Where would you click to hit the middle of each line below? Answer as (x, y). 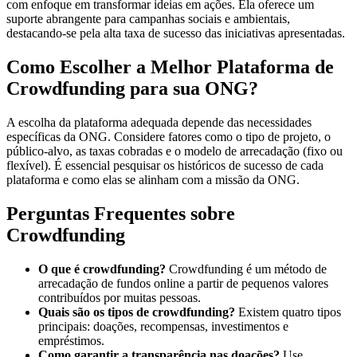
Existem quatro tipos (288, 312)
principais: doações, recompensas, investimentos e (163, 326)
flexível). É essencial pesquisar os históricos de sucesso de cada (165, 165)
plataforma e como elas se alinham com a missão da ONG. (153, 180)
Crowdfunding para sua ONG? (132, 89)
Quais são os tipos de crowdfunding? (137, 312)
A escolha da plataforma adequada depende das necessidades (159, 122)
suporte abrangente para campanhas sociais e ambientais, (148, 19)
